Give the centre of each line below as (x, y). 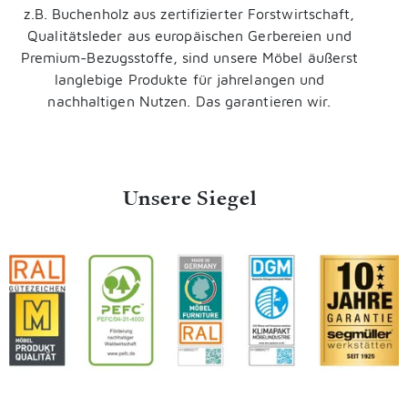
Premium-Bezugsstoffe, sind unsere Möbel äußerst (189, 57)
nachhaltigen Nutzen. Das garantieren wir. (189, 101)
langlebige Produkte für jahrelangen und (189, 79)
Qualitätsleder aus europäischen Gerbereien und (189, 35)
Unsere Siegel (189, 197)
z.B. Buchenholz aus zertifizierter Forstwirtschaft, (189, 13)
